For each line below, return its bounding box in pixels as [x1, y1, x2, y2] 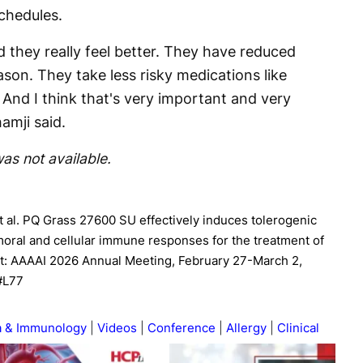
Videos [97, 319, 137, 335]
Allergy [226, 319, 267, 335]
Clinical [277, 319, 319, 335]
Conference [147, 319, 216, 335]
